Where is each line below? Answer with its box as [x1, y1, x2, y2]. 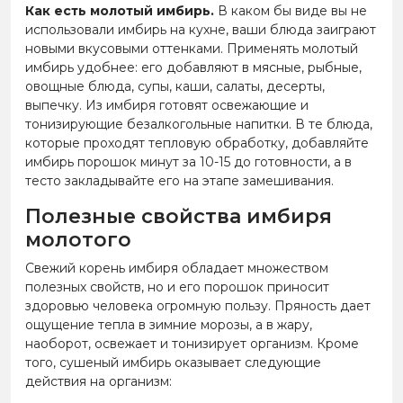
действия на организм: [25, 372, 172, 390]
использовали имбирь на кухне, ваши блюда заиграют [25, 21, 376, 38]
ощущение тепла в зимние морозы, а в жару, [25, 316, 312, 333]
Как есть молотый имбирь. [25, 2, 218, 19]
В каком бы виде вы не [218, 2, 367, 19]
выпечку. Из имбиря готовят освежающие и [25, 96, 309, 113]
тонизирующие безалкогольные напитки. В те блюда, [25, 115, 372, 132]
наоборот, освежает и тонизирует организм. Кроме [25, 335, 359, 352]
